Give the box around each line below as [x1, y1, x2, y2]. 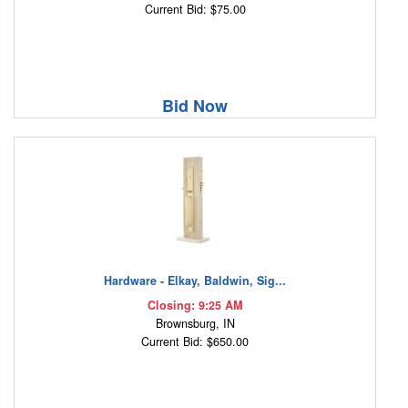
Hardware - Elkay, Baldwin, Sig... [104, 272, 286, 290]
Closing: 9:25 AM [148, 297, 242, 314]
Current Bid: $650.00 [141, 333, 249, 351]
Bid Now [162, 94, 228, 118]
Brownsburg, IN [155, 315, 235, 332]
